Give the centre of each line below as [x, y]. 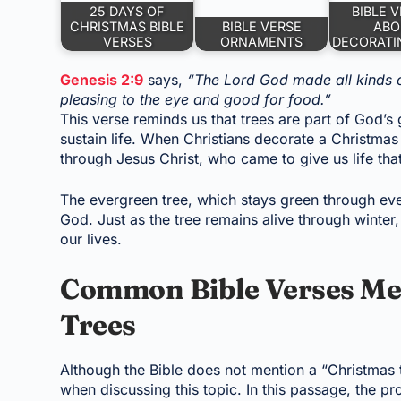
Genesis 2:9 [102, 79]
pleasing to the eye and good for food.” [196, 99]
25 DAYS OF [128, 11]
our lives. [91, 239]
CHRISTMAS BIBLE [128, 26]
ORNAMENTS [262, 42]
